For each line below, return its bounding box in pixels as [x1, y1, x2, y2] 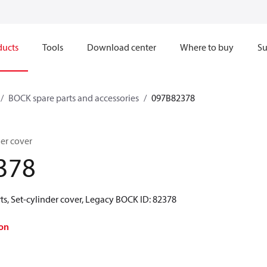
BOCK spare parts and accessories [8, 92, 139, 104]
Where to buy [180, 41, 234, 53]
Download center [87, 41, 156, 53]
